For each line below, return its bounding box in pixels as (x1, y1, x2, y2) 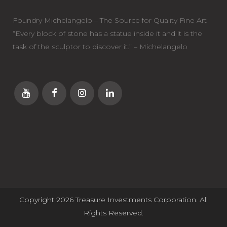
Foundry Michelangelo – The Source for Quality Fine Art (13, 16, 207, 25)
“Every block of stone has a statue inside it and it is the (13, 29, 202, 39)
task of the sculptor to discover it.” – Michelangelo (13, 42, 187, 52)
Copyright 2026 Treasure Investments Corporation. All (19, 195, 208, 205)
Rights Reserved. (84, 208, 143, 218)
